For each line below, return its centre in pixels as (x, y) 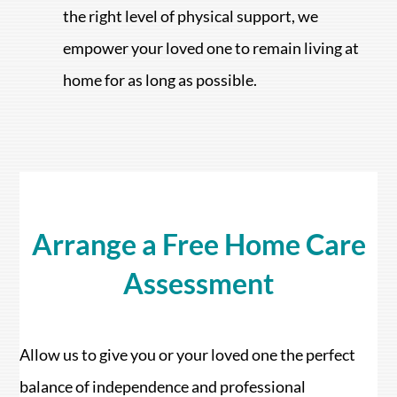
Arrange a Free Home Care (198, 244)
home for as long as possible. (160, 80)
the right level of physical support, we (191, 16)
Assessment (198, 283)
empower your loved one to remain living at (211, 48)
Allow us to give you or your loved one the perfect (188, 354)
